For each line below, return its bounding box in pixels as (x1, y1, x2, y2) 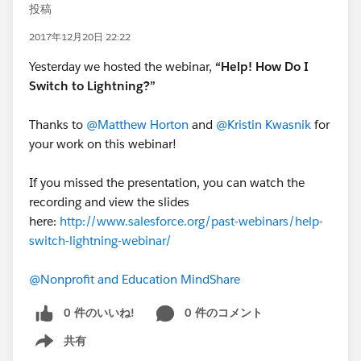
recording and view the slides (29, 194, 189, 210)
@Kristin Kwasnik (216, 117, 311, 132)
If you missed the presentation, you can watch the (29, 175, 305, 190)
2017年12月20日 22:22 (29, 30, 131, 44)
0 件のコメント (185, 305, 263, 320)
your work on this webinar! (29, 136, 176, 151)
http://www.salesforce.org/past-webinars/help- (60, 214, 323, 229)
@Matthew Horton (86, 117, 189, 132)
